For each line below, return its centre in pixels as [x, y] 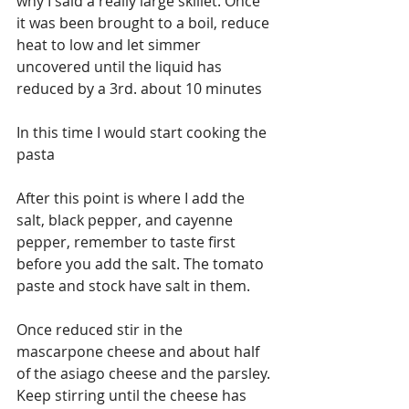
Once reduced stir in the [101, 329]
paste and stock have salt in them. [133, 285]
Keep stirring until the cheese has [133, 395]
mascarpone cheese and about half [140, 351]
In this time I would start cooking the [143, 132]
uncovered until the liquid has [121, 66]
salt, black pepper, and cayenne [126, 220]
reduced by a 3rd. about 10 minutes [139, 88]
